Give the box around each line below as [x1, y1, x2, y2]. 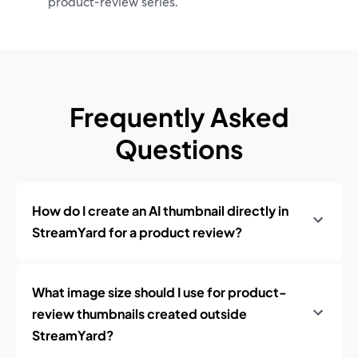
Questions [115, 133, 243, 165]
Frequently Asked [69, 101, 289, 133]
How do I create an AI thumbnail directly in [32, 202, 288, 219]
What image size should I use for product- [32, 284, 287, 300]
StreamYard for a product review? [32, 224, 242, 241]
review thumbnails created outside [32, 305, 247, 322]
